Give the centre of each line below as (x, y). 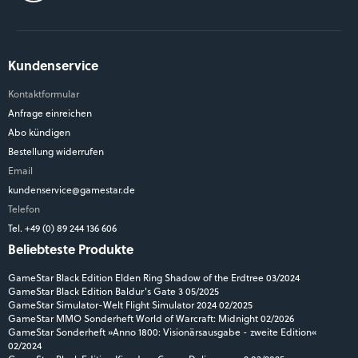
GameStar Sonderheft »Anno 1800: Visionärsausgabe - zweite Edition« (162, 332)
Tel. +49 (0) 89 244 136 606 (64, 228)
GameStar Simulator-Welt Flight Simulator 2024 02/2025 (130, 305)
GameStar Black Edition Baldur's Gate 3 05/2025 (113, 291)
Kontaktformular (44, 94)
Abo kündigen (39, 132)
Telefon (24, 209)
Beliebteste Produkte (71, 249)
